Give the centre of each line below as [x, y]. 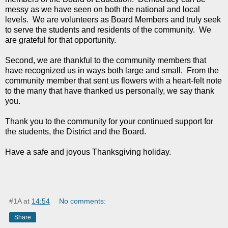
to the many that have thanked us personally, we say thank [110, 91]
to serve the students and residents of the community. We [108, 30]
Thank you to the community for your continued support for [109, 121]
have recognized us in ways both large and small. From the [112, 70]
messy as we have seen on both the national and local [103, 9]
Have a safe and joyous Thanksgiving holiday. [88, 152]
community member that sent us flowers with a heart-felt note [113, 80]
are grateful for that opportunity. [61, 40]
